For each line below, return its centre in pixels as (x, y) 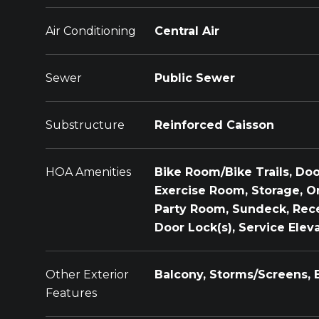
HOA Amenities (88, 172)
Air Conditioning (91, 31)
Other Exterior (87, 274)
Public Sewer (195, 78)
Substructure (85, 125)
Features (71, 293)
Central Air (187, 31)
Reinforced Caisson (214, 125)
